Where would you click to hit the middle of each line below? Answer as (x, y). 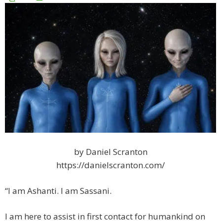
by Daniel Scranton (110, 152)
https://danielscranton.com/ (110, 165)
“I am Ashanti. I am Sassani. (58, 191)
